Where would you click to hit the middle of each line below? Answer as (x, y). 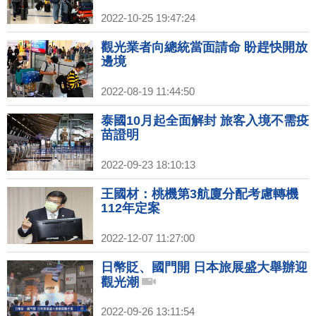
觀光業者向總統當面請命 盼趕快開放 (204, 47)
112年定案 (130, 208)
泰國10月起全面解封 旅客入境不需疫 (205, 121)
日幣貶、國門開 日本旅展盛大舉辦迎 (204, 267)
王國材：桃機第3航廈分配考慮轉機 (200, 194)
